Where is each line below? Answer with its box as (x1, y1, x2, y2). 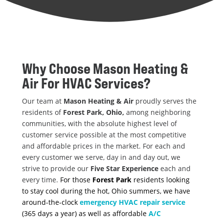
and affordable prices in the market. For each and (22, 141, 185, 151)
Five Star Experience (90, 163, 158, 173)
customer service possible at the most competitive (22, 130, 186, 139)
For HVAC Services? (38, 74, 151, 92)
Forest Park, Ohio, (61, 107, 124, 117)
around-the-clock (22, 197, 78, 207)
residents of (22, 107, 61, 117)
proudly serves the (135, 96, 197, 106)
